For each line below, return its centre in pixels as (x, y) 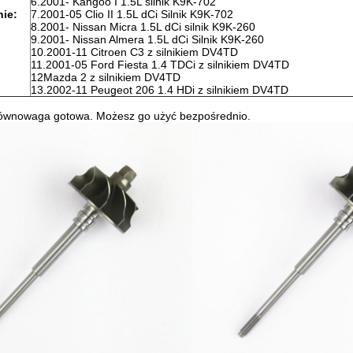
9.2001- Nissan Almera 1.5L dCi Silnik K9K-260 (147, 39)
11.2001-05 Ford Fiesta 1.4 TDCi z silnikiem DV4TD (160, 65)
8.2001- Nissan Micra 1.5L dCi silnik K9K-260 (143, 27)
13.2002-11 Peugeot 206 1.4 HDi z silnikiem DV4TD (160, 90)
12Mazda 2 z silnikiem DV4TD (106, 77)
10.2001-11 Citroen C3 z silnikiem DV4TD (134, 52)
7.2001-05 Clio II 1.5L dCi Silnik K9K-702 (132, 14)
